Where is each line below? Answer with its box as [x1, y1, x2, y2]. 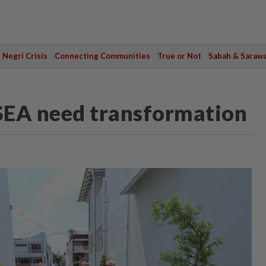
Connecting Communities [54, 51, 150, 61]
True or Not [157, 51, 201, 61]
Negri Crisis [2, 51, 47, 61]
